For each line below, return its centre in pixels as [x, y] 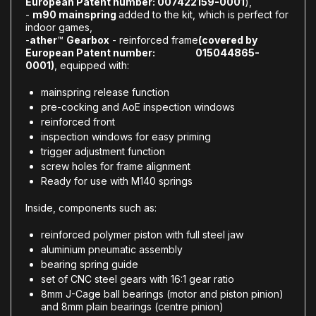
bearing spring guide [90, 264]
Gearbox [88, 39]
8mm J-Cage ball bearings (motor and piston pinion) [162, 293]
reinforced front [78, 121]
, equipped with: [92, 65]
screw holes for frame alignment [116, 166]
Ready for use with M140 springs [117, 181]
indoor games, [59, 27]
